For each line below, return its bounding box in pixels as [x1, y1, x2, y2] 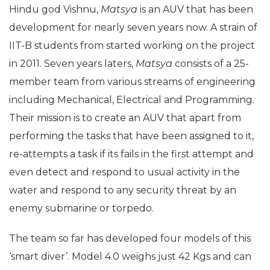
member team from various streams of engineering [9, 76, 256, 88]
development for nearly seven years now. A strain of [9, 22, 257, 34]
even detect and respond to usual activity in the [9, 166, 240, 178]
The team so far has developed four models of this [9, 233, 251, 245]
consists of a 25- [175, 58, 249, 70]
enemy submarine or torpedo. [9, 202, 154, 215]
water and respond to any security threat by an [9, 184, 236, 196]
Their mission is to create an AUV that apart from [9, 112, 241, 124]
